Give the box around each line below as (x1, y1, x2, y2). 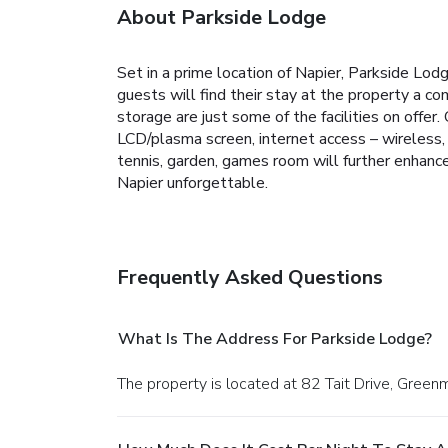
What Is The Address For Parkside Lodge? (118, 327, 432, 350)
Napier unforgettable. (117, 171, 268, 194)
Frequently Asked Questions (117, 263, 383, 291)
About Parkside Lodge (117, 3, 326, 31)
